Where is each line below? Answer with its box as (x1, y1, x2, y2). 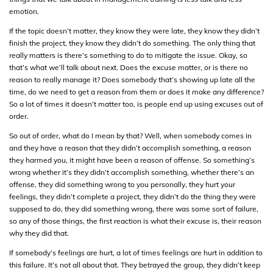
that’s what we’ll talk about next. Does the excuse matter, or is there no (9, 62, 248, 72)
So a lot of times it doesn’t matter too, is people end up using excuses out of (9, 99, 263, 108)
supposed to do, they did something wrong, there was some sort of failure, (9, 204, 258, 213)
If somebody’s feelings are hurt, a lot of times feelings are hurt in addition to (9, 247, 263, 257)
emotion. (9, 6, 39, 16)
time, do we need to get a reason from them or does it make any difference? (9, 87, 264, 96)
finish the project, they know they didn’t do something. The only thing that (9, 38, 255, 48)
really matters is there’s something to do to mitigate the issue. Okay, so (9, 50, 247, 60)
